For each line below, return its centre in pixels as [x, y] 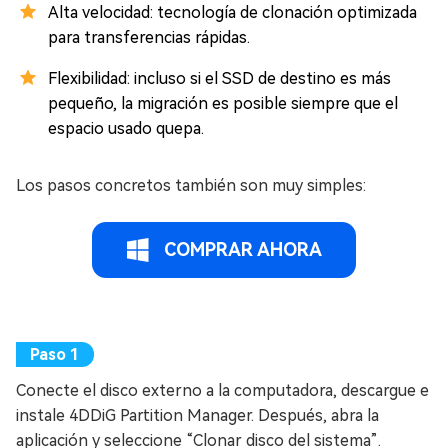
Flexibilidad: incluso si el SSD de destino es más [219, 79]
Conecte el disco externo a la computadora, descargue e [222, 391]
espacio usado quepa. [126, 129]
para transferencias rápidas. [149, 38]
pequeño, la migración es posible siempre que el [223, 104]
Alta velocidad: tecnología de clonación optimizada [232, 13]
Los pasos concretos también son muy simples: [191, 186]
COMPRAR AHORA [243, 250]
